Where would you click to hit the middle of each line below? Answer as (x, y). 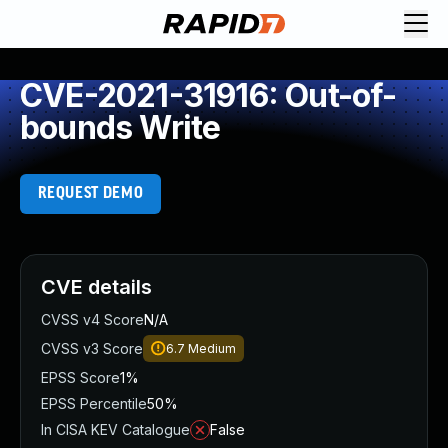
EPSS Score (80, 377)
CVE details (96, 287)
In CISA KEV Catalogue (115, 429)
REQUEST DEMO (90, 193)
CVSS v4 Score (92, 319)
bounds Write (120, 127)
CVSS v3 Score (92, 348)
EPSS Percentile (94, 403)
